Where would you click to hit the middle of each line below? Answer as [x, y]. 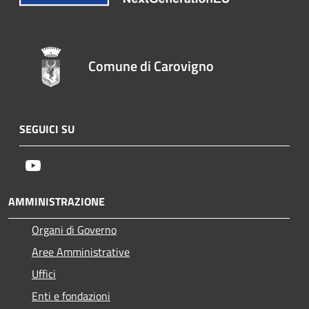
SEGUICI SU [47, 129]
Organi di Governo [74, 229]
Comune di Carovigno [151, 66]
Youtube [60, 165]
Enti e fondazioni [71, 296]
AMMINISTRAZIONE [57, 201]
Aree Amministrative [81, 251]
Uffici [44, 273]
